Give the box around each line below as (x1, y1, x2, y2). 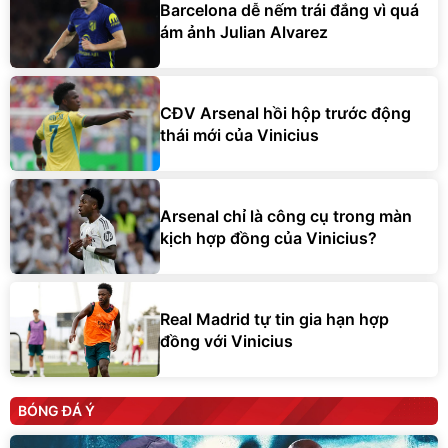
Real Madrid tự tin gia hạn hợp (160, 308, 389, 329)
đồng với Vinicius (160, 330, 293, 351)
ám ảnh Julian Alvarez (160, 21, 328, 42)
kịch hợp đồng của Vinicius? (160, 227, 377, 248)
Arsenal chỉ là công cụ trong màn (160, 205, 412, 226)
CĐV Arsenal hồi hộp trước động (160, 102, 411, 123)
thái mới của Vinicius (160, 124, 319, 145)
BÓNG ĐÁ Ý (18, 402, 95, 420)
